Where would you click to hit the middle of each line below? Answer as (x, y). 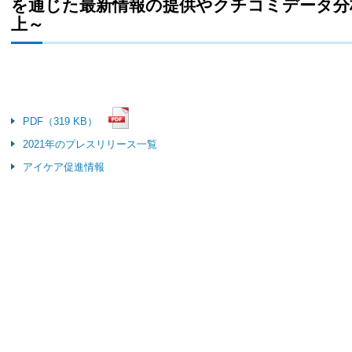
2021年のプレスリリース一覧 (90, 144)
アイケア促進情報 (64, 167)
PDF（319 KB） (60, 121)
